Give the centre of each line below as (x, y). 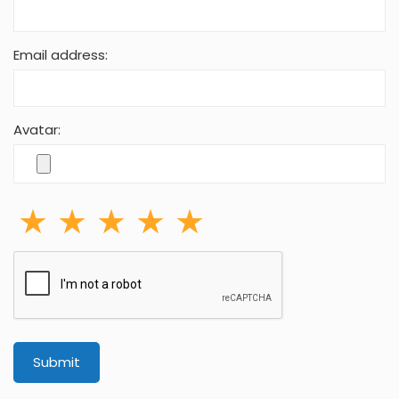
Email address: (61, 55)
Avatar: (37, 130)
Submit (57, 362)
